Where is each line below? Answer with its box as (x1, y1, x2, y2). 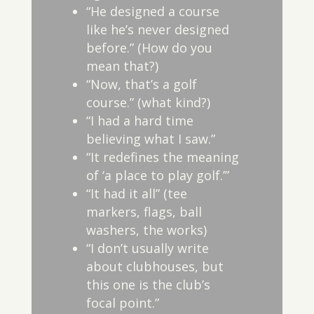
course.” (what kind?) (86, 94, 210, 111)
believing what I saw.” (86, 130, 215, 147)
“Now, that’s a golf (86, 76, 197, 93)
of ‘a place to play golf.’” (86, 167, 229, 184)
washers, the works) (86, 221, 207, 238)
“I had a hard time (86, 112, 193, 129)
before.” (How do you (86, 39, 212, 56)
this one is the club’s (86, 276, 210, 293)
